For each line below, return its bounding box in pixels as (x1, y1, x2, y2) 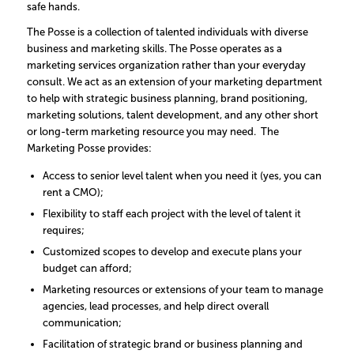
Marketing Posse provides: (26, 142, 152, 155)
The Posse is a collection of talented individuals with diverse (26, 26, 308, 39)
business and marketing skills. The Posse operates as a (26, 43, 282, 55)
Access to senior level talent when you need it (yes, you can (42, 170, 322, 183)
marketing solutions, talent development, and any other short (26, 109, 318, 122)
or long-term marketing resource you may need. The (26, 126, 279, 138)
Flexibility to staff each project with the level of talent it (42, 208, 301, 220)
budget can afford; (42, 262, 132, 275)
